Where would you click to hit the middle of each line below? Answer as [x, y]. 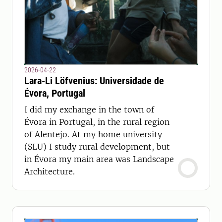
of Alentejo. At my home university [93, 134]
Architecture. [50, 171]
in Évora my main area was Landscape [99, 159]
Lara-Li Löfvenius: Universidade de [94, 81]
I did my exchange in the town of [89, 110]
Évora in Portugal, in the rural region [97, 122]
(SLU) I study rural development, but [97, 147]
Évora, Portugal [55, 93]
